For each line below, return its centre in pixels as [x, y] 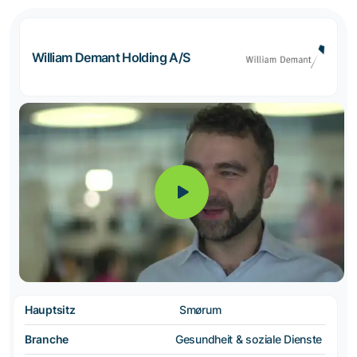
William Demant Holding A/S [111, 57]
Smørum [200, 309]
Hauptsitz [50, 309]
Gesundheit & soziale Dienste [249, 339]
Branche [47, 339]
